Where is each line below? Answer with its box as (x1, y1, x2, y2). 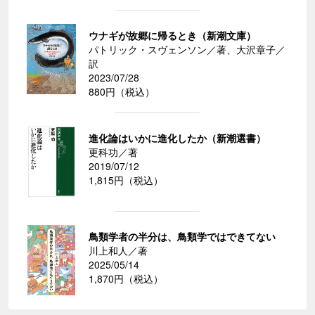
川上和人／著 (89, 243, 148, 258)
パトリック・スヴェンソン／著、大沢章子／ (89, 42, 285, 57)
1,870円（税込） (89, 271, 163, 286)
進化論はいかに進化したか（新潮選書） (89, 131, 266, 146)
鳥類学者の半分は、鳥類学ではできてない (89, 229, 276, 244)
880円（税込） (89, 84, 155, 99)
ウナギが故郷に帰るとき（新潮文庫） (89, 28, 256, 43)
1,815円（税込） (89, 173, 163, 188)
